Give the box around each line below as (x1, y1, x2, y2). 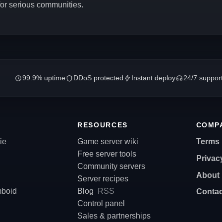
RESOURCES (77, 121, 128, 129)
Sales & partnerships (77, 212, 151, 220)
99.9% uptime (22, 74, 65, 82)
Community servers (77, 162, 146, 170)
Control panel (77, 199, 125, 208)
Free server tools (77, 150, 137, 158)
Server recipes (77, 174, 129, 183)
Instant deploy (131, 74, 175, 82)
